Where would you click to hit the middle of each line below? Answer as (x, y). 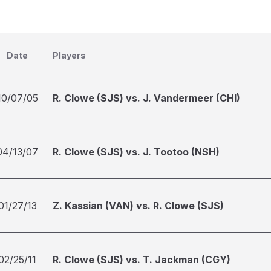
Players (69, 55)
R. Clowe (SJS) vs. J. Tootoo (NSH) (136, 152)
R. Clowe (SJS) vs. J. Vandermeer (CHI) (146, 98)
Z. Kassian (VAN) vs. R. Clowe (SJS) (138, 206)
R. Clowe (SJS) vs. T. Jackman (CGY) (142, 260)
